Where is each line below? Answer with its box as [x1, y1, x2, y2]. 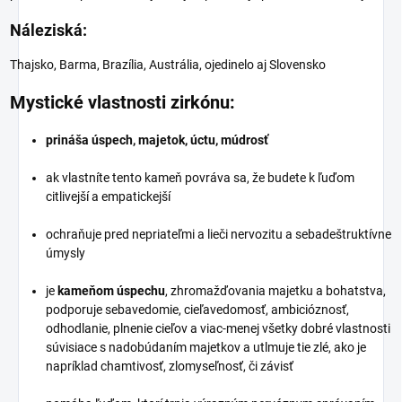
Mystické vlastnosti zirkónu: [10, 92, 235, 114]
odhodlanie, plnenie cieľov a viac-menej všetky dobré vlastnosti [46, 321, 390, 336]
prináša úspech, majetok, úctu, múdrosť [46, 133, 268, 148]
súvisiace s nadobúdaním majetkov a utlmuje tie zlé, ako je [46, 340, 366, 355]
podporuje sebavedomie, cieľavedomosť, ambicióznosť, [46, 302, 349, 318]
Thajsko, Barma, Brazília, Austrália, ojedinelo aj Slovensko [10, 57, 326, 73]
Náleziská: [10, 21, 87, 40]
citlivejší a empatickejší [46, 189, 170, 205]
